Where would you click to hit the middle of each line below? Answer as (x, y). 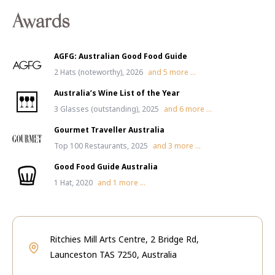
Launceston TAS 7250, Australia (113, 254)
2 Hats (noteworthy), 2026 (99, 72)
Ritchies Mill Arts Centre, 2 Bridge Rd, (124, 239)
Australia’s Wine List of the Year (117, 93)
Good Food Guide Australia (106, 167)
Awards (41, 23)
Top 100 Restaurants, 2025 (101, 146)
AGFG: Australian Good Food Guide (121, 56)
